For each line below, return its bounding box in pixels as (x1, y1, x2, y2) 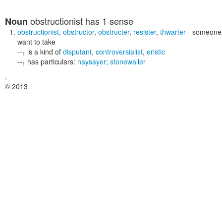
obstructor (63, 27, 94, 37)
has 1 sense (83, 14, 133, 27)
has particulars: (27, 56, 77, 66)
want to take (17, 37, 55, 47)
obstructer (98, 27, 129, 37)
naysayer (77, 56, 106, 66)
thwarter (160, 27, 186, 37)
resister (133, 27, 156, 37)
